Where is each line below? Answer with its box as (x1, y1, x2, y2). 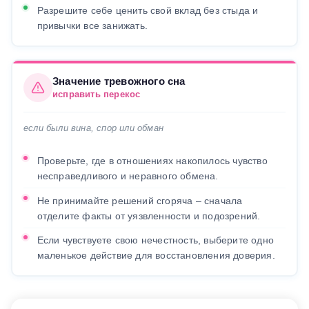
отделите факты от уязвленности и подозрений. (37, 210, 261, 221)
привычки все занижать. (37, 19, 148, 31)
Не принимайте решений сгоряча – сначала (37, 195, 243, 206)
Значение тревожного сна (52, 75, 186, 88)
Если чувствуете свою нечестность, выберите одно (37, 235, 274, 246)
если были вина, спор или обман (23, 122, 163, 133)
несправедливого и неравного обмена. (37, 170, 219, 182)
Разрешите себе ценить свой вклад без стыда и (37, 4, 259, 16)
